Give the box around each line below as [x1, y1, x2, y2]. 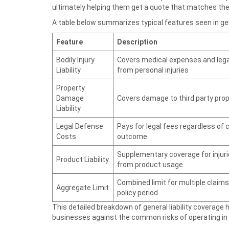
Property [56, 84, 85, 92]
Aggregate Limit [56, 184, 109, 192]
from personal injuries [117, 66, 189, 74]
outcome [117, 132, 147, 141]
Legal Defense [56, 122, 103, 130]
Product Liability [56, 155, 109, 164]
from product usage [117, 161, 183, 169]
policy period [117, 189, 158, 197]
